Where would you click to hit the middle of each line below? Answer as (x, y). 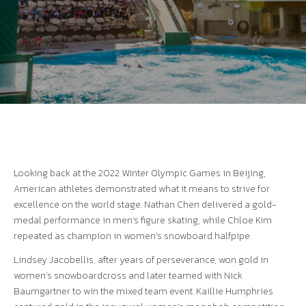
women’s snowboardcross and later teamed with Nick (128, 276)
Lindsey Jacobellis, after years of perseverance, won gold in (141, 260)
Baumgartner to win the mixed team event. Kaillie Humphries (143, 291)
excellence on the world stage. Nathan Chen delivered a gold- (145, 205)
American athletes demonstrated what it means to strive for (142, 189)
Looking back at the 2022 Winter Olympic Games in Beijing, (140, 173)
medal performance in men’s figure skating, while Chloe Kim (143, 220)
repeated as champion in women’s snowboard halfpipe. (134, 236)
